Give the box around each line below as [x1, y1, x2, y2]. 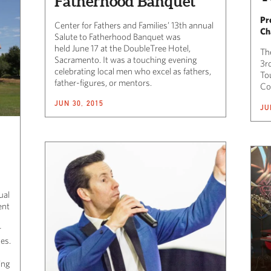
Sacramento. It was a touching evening [54, 54, 197, 65]
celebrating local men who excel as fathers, [54, 65, 211, 76]
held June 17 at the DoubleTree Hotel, [54, 42, 191, 53]
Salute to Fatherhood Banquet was [54, 31, 181, 42]
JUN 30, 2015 [54, 98, 104, 108]
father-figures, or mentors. [54, 77, 152, 88]
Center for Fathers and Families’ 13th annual [54, 19, 214, 30]
